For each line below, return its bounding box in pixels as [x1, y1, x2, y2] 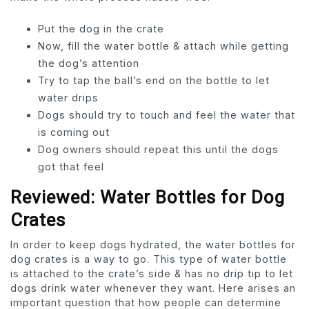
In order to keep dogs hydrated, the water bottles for [10, 239, 296, 251]
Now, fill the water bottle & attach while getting [38, 40, 289, 52]
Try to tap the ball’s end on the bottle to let [38, 74, 270, 87]
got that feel [38, 161, 104, 173]
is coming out [38, 126, 110, 139]
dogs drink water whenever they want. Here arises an [10, 282, 296, 295]
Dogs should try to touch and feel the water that [38, 109, 295, 121]
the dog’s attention [38, 57, 139, 70]
